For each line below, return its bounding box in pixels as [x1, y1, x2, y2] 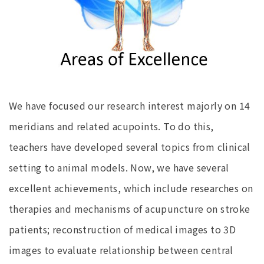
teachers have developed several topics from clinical [9, 139, 250, 154]
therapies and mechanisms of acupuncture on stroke [9, 201, 250, 216]
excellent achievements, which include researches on [9, 180, 253, 195]
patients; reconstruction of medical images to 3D [9, 222, 236, 236]
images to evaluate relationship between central [9, 242, 233, 257]
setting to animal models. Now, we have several [9, 160, 229, 174]
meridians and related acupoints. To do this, [9, 118, 214, 133]
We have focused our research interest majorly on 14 [9, 98, 250, 113]
